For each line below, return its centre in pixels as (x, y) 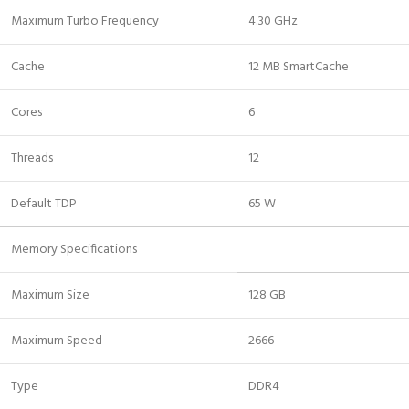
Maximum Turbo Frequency (85, 21)
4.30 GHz (273, 21)
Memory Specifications (74, 249)
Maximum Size (50, 295)
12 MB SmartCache (299, 67)
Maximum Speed (57, 341)
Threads (32, 158)
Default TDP (44, 204)
